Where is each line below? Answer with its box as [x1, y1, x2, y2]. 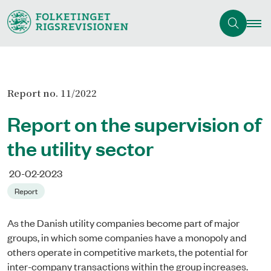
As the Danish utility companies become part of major [7, 215, 240, 229]
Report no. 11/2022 [7, 87, 97, 100]
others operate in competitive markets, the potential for [7, 244, 248, 258]
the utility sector [7, 134, 154, 162]
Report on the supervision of [7, 110, 261, 137]
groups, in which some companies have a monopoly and [7, 230, 246, 244]
